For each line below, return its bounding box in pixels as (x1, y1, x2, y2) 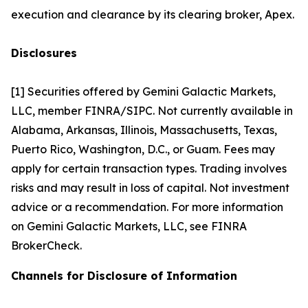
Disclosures (11, 46, 77, 60)
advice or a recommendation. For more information (11, 200, 283, 214)
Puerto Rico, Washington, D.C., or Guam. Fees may (11, 142, 275, 156)
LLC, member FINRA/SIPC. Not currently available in (11, 104, 293, 118)
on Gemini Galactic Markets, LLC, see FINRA (11, 219, 247, 233)
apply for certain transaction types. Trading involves (11, 162, 287, 175)
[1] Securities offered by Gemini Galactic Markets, (11, 85, 276, 98)
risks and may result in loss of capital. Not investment (11, 181, 289, 195)
